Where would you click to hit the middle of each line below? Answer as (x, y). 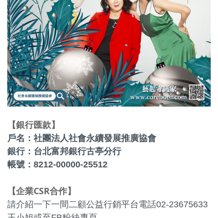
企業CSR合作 (42, 191)
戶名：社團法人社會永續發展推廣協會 (82, 138)
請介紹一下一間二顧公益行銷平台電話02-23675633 (108, 205)
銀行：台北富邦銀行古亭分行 (64, 152)
